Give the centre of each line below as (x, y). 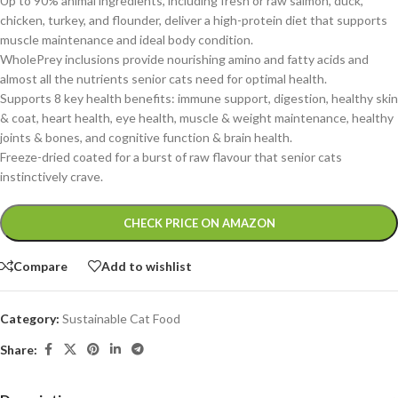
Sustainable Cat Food (121, 318)
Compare (40, 266)
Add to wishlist (147, 266)
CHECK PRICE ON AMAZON (199, 223)
